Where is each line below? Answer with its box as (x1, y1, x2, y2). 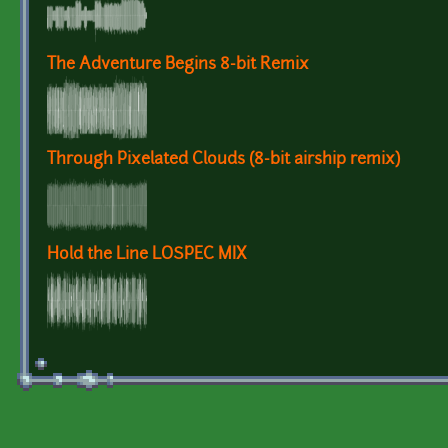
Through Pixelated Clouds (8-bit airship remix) (47, 151, 400, 168)
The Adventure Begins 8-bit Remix (47, 56, 309, 73)
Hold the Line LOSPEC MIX (47, 246, 247, 263)
